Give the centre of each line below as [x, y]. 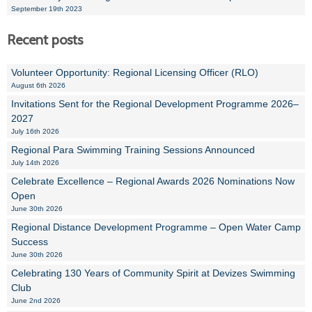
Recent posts [45, 40]
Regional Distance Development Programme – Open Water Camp [156, 227]
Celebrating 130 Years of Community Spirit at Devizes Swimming [153, 273]
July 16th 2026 [35, 131]
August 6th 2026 [38, 85]
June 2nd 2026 [36, 301]
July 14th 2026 [35, 163]
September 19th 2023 [47, 9]
